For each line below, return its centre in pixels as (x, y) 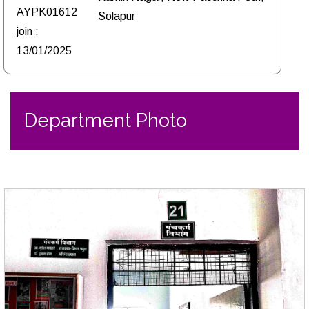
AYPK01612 (47, 12)
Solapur (117, 16)
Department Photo (106, 121)
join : (28, 32)
